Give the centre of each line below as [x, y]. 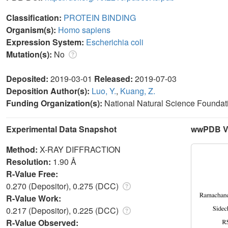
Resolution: [30, 161]
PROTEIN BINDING [100, 17]
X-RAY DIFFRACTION [80, 149]
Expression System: [46, 42]
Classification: [35, 17]
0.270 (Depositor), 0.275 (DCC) [63, 186]
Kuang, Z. [138, 91]
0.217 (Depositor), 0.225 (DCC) [63, 210]
